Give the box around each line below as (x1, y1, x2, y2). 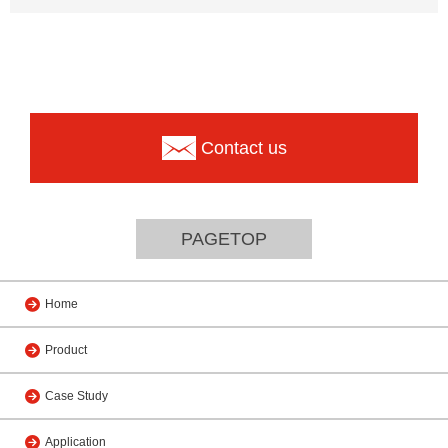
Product (45, 343, 87, 357)
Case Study (45, 389, 108, 403)
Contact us (200, 138, 287, 158)
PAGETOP (181, 229, 267, 249)
